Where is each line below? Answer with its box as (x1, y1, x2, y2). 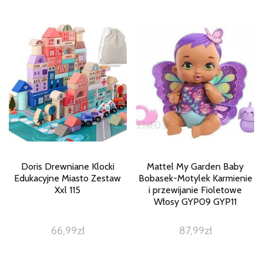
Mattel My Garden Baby (147, 161, 244, 173)
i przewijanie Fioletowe (149, 184, 242, 196)
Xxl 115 (55, 184, 81, 196)
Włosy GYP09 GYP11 (154, 196, 237, 208)
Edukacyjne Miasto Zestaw (14, 173, 122, 184)
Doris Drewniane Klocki (21, 161, 114, 173)
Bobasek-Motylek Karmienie (138, 173, 252, 184)
